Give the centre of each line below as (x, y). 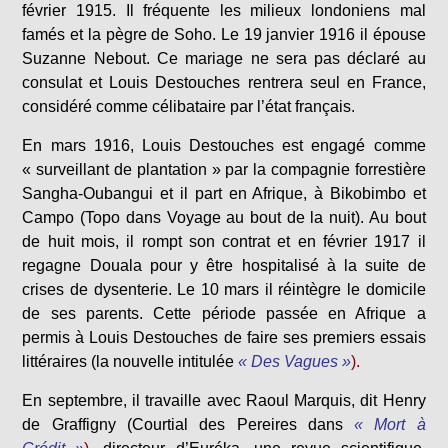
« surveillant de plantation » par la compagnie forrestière (224, 169)
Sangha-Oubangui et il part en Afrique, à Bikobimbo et (224, 193)
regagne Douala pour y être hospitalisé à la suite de (224, 265)
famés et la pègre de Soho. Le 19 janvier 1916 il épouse (224, 34)
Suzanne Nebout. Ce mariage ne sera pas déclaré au (224, 58)
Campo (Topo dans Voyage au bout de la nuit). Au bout (224, 217)
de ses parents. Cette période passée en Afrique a (224, 313)
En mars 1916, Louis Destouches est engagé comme (224, 145)
